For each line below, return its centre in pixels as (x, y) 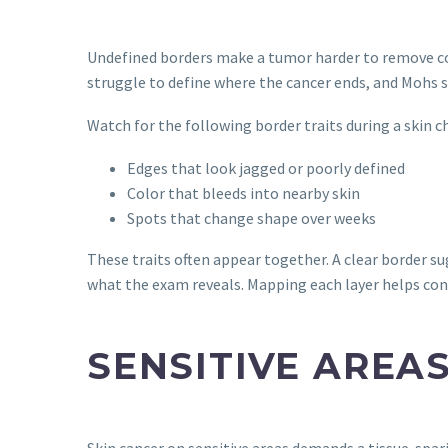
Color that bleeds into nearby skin (243, 192)
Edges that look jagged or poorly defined (266, 167)
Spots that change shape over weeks (251, 217)
